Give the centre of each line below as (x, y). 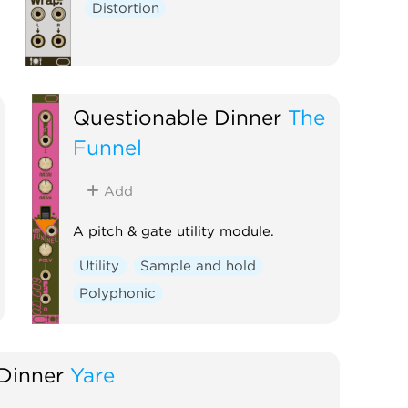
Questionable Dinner (177, 117)
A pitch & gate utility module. (173, 231)
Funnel (107, 147)
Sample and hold (199, 265)
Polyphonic (118, 293)
